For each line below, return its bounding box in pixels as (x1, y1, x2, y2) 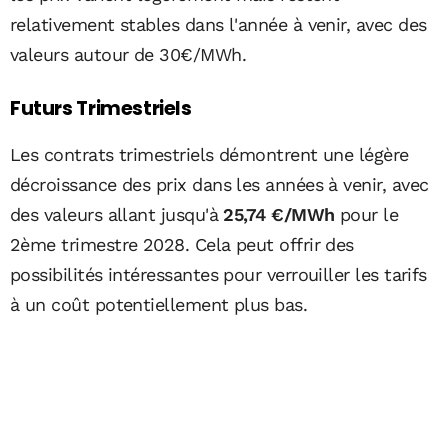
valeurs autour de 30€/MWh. (10, 44, 246, 66)
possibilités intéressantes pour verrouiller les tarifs (10, 263, 427, 285)
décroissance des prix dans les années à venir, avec (10, 173, 429, 195)
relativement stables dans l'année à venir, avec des (10, 14, 427, 36)
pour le (334, 203, 399, 225)
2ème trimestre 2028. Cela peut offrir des (10, 233, 354, 255)
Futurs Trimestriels (10, 95, 192, 123)
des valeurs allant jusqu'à (10, 203, 224, 225)
